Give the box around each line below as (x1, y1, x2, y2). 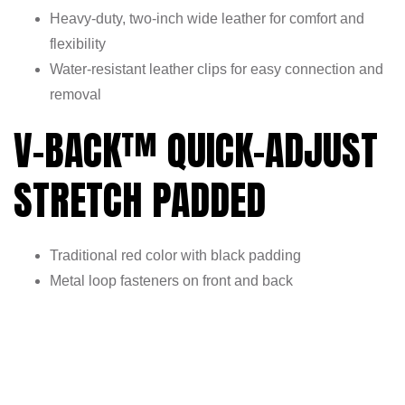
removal (50, 87, 102, 103)
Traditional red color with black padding (50, 248, 302, 264)
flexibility (50, 36, 107, 52)
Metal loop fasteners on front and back (50, 273, 294, 289)
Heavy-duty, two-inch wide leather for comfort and (50, 11, 365, 27)
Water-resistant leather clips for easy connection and (50, 61, 384, 78)
